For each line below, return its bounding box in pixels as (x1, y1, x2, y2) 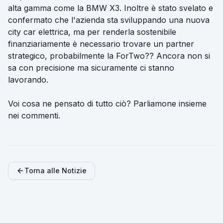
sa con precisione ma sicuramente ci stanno (8, 63, 174, 73)
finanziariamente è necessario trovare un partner (8, 39, 194, 49)
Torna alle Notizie (24, 166, 87, 175)
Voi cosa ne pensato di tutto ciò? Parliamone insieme (8, 99, 207, 109)
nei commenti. (8, 111, 60, 121)
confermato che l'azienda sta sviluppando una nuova (8, 15, 210, 25)
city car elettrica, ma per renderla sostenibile (8, 27, 176, 37)
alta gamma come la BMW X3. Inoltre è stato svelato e (8, 3, 213, 13)
